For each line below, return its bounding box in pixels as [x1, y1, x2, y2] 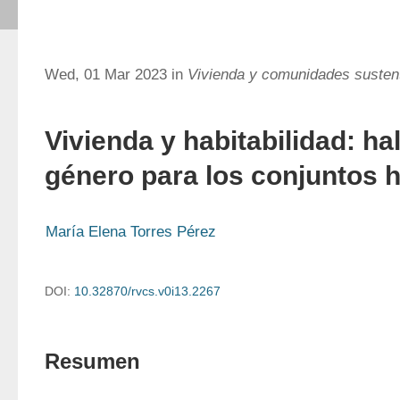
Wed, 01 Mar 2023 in [45, 66, 187, 83]
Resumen [45, 349, 140, 373]
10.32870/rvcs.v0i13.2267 [74, 284, 221, 298]
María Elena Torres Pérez [46, 223, 216, 240]
